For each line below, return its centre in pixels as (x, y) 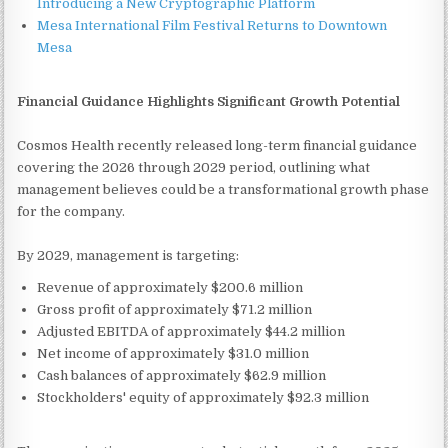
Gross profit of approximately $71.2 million (175, 309)
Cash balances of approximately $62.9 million (182, 375)
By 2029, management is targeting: (128, 255)
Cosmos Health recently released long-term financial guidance (217, 145)
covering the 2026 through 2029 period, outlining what (194, 167)
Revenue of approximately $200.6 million (170, 287)
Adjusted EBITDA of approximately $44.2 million (191, 331)
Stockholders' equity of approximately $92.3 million (203, 397)
